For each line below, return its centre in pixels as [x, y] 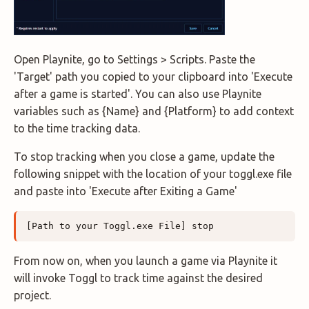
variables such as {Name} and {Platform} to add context [154, 111]
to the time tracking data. [77, 128]
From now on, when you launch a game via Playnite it [146, 260]
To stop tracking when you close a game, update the [144, 156]
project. [32, 295]
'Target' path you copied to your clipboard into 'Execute [153, 76]
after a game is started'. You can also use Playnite [138, 93]
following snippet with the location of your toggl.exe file [153, 173]
